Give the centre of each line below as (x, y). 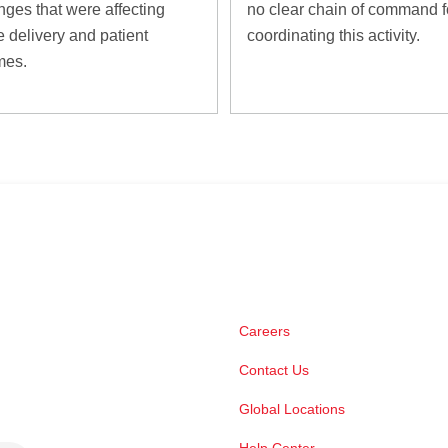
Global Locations (292, 408)
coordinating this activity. (333, 35)
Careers (264, 330)
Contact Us (274, 369)
